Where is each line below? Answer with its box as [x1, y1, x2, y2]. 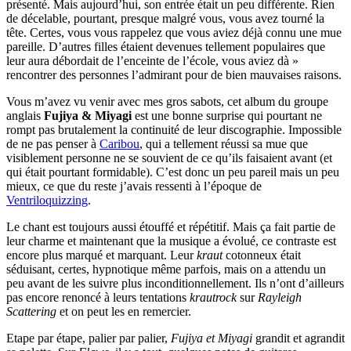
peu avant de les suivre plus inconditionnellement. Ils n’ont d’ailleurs [6, 277, 344, 291]
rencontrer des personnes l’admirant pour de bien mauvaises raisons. [6, 68, 342, 82]
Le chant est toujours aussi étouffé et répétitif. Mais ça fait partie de [6, 220, 335, 234]
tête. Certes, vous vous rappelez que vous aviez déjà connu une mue [6, 26, 342, 40]
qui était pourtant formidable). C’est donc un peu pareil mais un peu [6, 165, 339, 179]
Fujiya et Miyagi [171, 331, 252, 346]
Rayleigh [258, 291, 302, 305]
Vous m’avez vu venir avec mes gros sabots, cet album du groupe [6, 95, 328, 109]
